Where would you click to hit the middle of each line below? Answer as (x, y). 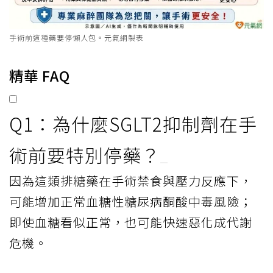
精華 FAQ (40, 75)
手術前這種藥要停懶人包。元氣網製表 (76, 37)
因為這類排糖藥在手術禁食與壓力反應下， (131, 180)
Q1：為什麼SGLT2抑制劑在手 (133, 123)
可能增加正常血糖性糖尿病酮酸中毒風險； (131, 201)
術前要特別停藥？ (85, 154)
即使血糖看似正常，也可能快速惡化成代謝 (131, 222)
